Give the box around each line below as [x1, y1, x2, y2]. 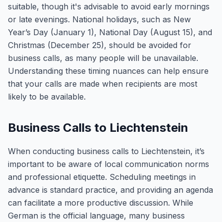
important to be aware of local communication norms [8, 159, 209, 169]
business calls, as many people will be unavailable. [8, 53, 198, 63]
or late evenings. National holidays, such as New [8, 14, 191, 24]
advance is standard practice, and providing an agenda [8, 185, 213, 195]
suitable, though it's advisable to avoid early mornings [8, 1, 210, 11]
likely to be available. [8, 92, 86, 102]
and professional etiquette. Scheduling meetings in [8, 172, 196, 182]
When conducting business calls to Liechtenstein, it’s [8, 146, 205, 156]
